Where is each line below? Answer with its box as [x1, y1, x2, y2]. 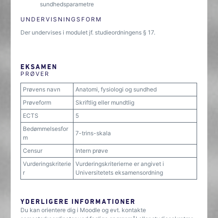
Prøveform [23, 99, 52, 106]
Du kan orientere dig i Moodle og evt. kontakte [20, 206, 146, 214]
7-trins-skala [75, 129, 111, 137]
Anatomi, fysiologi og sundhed [75, 86, 157, 93]
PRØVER [20, 70, 50, 77]
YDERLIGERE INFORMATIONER [20, 197, 136, 205]
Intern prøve [75, 147, 109, 154]
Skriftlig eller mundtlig [75, 99, 135, 106]
